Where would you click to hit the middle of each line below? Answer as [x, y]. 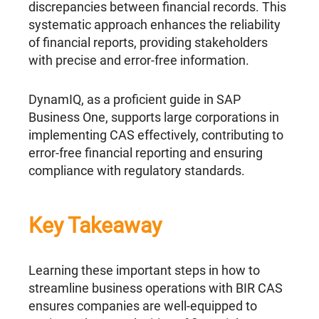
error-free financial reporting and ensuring [146, 153]
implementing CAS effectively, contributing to [156, 135]
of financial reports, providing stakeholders [148, 43]
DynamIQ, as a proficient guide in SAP [135, 100]
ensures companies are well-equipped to [143, 306]
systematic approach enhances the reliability [155, 25]
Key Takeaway [95, 226]
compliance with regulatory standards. [137, 171]
